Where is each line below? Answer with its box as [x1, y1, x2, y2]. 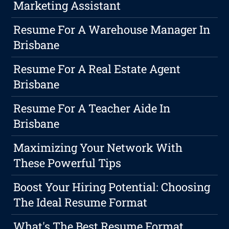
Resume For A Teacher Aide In [13, 101, 171, 116]
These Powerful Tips [13, 155, 122, 171]
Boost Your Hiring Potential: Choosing [13, 179, 211, 195]
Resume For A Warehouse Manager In [13, 22, 211, 37]
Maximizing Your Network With [13, 140, 183, 155]
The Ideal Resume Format [13, 195, 148, 210]
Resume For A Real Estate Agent [13, 61, 181, 77]
